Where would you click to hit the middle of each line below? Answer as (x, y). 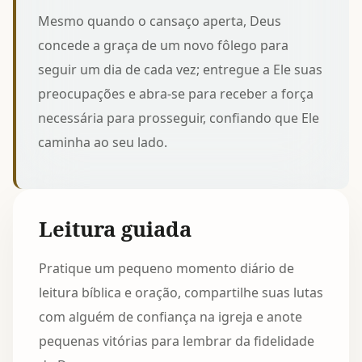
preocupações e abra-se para (129, 93)
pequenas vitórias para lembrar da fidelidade (177, 341)
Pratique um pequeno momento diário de (166, 268)
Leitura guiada (115, 229)
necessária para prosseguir (121, 118)
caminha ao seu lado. (103, 142)
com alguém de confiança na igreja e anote (170, 316)
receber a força (267, 93)
